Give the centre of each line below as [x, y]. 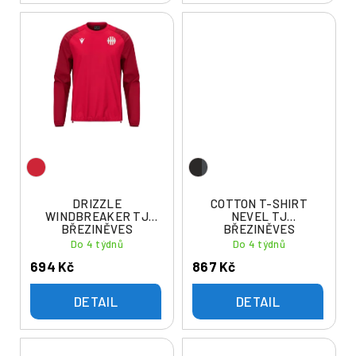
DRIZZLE [97, 204]
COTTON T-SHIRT [259, 204]
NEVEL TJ [259, 217]
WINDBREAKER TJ [97, 217]
